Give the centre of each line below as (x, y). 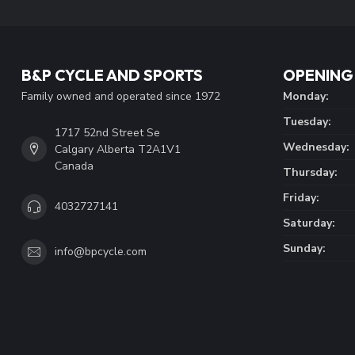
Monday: (306, 96)
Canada (74, 166)
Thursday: (310, 172)
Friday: (301, 197)
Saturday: (309, 223)
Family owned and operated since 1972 (121, 96)
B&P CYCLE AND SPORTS (112, 74)
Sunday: (304, 248)
